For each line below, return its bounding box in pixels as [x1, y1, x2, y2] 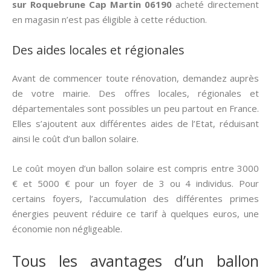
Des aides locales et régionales [12, 41, 184, 58]
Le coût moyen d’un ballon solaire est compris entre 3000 [12, 162, 259, 174]
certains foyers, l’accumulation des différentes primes [12, 192, 259, 204]
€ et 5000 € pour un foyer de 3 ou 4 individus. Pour [12, 177, 259, 189]
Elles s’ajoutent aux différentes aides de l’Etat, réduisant [12, 117, 259, 129]
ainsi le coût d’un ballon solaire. [12, 132, 139, 145]
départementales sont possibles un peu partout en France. [12, 102, 259, 114]
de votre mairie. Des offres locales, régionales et [12, 87, 259, 99]
